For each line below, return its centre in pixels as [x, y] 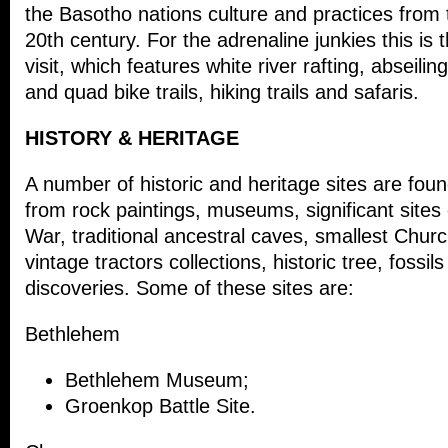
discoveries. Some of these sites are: [189, 288]
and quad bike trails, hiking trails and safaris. [222, 92]
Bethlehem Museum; [157, 380]
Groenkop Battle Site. [160, 406]
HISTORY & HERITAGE [132, 138]
